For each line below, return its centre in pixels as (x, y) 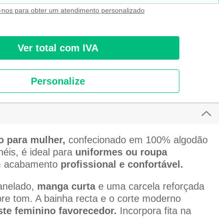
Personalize (58, 81)
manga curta (66, 186)
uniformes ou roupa (121, 152)
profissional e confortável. (122, 164)
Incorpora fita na (154, 211)
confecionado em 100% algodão (138, 140)
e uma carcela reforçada (150, 186)
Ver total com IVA (58, 48)
